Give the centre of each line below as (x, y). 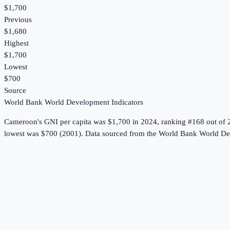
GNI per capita (68, 122)
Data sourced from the (122, 134)
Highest (16, 43)
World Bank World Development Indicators (74, 102)
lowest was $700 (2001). (44, 134)
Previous (18, 20)
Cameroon (21, 122)
